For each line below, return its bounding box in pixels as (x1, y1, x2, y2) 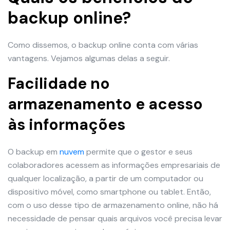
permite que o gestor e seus (84, 146, 193, 158)
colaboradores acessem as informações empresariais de (8, 160, 220, 171)
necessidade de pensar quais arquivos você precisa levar (8, 213, 222, 224)
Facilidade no (8, 73, 110, 94)
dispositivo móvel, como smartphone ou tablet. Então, (8, 186, 211, 198)
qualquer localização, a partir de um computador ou (8, 173, 203, 184)
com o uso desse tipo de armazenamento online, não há (8, 200, 218, 211)
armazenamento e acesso (8, 94, 203, 114)
